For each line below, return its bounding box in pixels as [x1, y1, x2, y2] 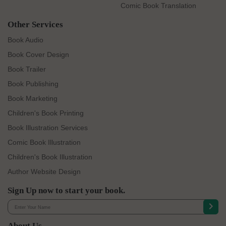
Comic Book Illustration [8, 138, 81, 147]
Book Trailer [8, 65, 46, 74]
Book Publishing [8, 80, 59, 88]
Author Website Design [8, 167, 81, 176]
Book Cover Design [8, 50, 69, 59]
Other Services [8, 19, 63, 29]
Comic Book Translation [121, 1, 196, 10]
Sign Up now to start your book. [8, 186, 125, 196]
